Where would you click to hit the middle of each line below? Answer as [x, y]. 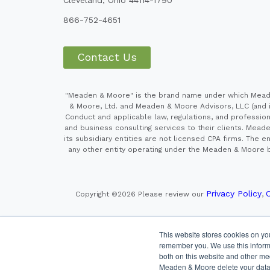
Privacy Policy [234, 193]
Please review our [172, 194]
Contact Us [107, 57]
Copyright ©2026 [107, 194]
